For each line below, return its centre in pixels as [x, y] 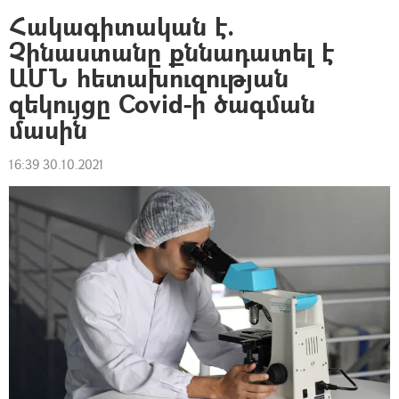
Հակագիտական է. [122, 26]
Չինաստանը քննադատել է [171, 52]
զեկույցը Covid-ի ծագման [162, 104]
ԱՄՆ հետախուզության [149, 78]
